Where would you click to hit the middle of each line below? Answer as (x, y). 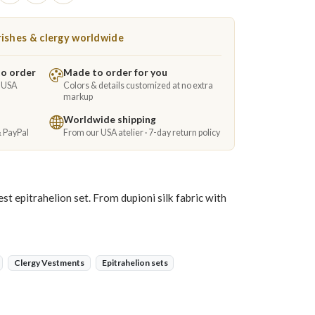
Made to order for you (115, 72)
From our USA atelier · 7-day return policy (142, 133)
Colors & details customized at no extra (138, 85)
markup (78, 97)
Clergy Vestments (49, 263)
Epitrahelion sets (135, 263)
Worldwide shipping (110, 119)
